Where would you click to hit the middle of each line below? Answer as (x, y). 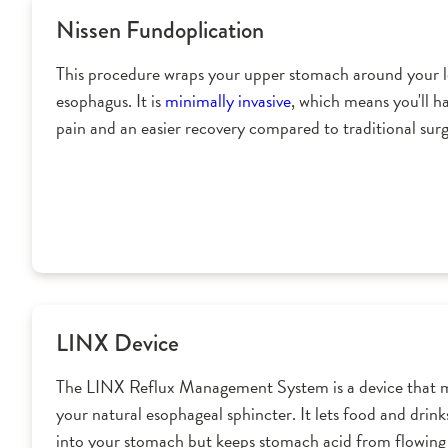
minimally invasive (228, 101)
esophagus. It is (110, 101)
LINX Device (117, 343)
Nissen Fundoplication (160, 30)
